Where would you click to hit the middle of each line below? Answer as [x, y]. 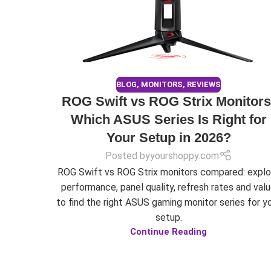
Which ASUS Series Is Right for [168, 119]
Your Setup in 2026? [168, 137]
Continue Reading [169, 232]
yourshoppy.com [185, 155]
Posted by [128, 155]
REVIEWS [204, 85]
